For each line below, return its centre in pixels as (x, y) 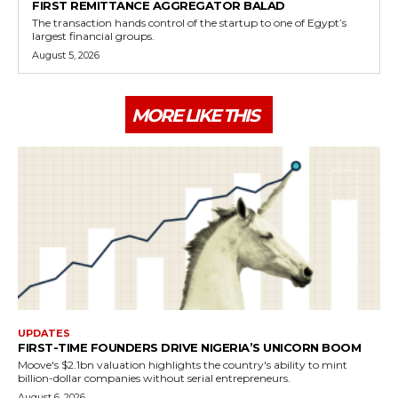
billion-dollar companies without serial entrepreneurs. (154, 378)
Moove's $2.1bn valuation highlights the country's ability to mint (183, 364)
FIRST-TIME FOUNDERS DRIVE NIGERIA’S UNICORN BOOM (189, 347)
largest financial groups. (93, 36)
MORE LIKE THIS (195, 116)
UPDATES (44, 333)
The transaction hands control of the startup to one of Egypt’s (189, 23)
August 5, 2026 (66, 56)
